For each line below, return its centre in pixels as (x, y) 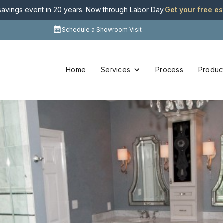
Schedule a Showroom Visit (102, 30)
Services (115, 69)
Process (169, 69)
